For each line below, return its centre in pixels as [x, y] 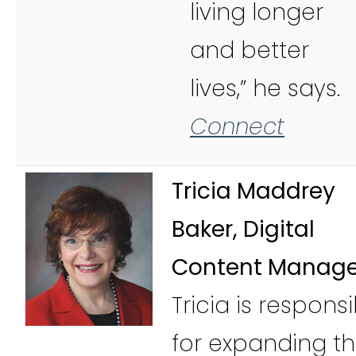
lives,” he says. [268, 88]
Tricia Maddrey [253, 191]
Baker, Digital [243, 229]
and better [250, 50]
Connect [237, 126]
